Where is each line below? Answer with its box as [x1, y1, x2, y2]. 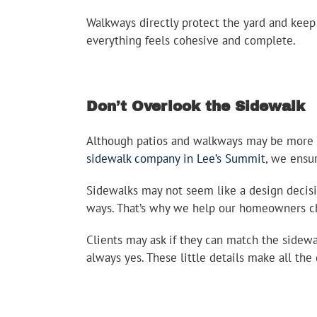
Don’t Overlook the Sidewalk [86, 98, 305, 114]
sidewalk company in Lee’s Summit [86, 150, 265, 166]
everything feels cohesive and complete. [86, 32, 296, 48]
